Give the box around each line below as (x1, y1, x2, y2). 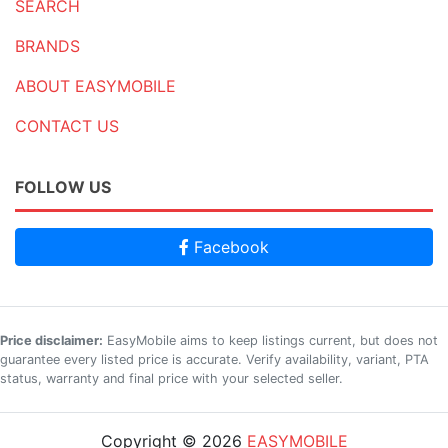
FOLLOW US (15, 177, 111, 197)
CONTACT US (15, 116, 119, 136)
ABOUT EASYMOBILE (15, 76, 176, 96)
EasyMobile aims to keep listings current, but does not (103, 333, 438, 348)
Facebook (189, 237, 269, 257)
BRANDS (15, 36, 80, 56)
